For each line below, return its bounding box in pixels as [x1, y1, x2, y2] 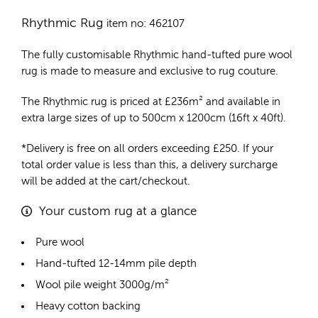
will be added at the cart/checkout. [21, 176, 190, 187]
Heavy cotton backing [35, 301, 141, 312]
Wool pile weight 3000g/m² [35, 280, 169, 291]
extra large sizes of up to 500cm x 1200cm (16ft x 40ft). [21, 113, 286, 124]
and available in [203, 97, 280, 108]
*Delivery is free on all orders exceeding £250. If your [21, 143, 273, 155]
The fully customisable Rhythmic [21, 50, 182, 61]
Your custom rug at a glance [39, 206, 197, 219]
